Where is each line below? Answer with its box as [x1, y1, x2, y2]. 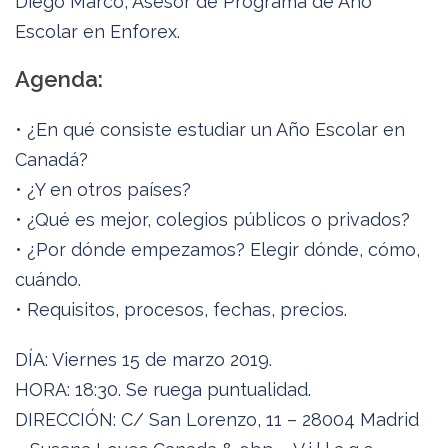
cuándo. [15, 269, 81, 290]
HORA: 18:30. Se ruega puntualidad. [15, 379, 311, 400]
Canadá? [15, 149, 88, 170]
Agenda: [15, 66, 103, 92]
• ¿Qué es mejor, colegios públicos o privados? [15, 209, 410, 230]
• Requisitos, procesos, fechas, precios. [15, 299, 347, 320]
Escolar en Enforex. [15, 21, 180, 42]
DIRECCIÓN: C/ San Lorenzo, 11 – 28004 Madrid [15, 409, 419, 430]
